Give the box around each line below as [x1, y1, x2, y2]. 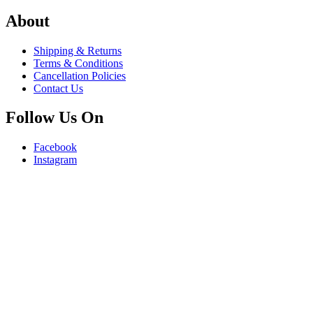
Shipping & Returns [34, 44, 122, 57]
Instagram [34, 154, 77, 166]
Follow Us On [6, 108, 103, 127]
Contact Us [34, 82, 83, 94]
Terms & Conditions [34, 57, 123, 69]
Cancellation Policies [34, 69, 126, 82]
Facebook [34, 141, 77, 154]
